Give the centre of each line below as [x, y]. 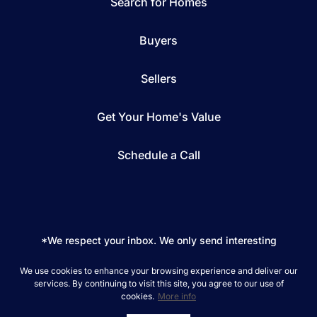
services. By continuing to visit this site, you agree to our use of [158, 283]
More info [177, 296]
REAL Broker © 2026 [92, 278]
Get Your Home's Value [158, 117]
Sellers [158, 79]
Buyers [158, 41]
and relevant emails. [158, 260]
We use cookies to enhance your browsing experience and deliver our [158, 271]
